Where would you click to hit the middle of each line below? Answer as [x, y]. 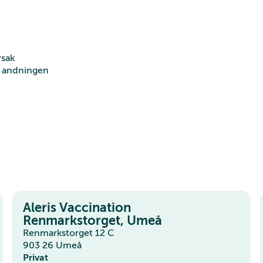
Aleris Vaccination [77, 207]
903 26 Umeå [53, 245]
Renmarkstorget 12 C [69, 233]
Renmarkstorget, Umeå [93, 220]
